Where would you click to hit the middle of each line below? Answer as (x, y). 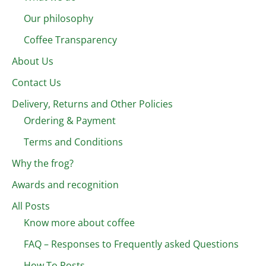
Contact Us (37, 82)
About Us (33, 61)
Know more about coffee (79, 222)
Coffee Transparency (70, 39)
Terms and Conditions (73, 142)
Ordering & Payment (70, 120)
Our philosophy (58, 18)
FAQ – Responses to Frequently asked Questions (131, 244)
